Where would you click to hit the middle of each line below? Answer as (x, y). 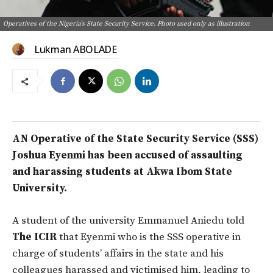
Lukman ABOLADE (76, 50)
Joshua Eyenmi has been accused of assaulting (127, 156)
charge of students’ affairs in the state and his (118, 254)
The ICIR (34, 237)
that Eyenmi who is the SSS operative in (149, 237)
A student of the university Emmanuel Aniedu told (128, 221)
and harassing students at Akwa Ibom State (122, 172)
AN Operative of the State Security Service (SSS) (135, 139)
